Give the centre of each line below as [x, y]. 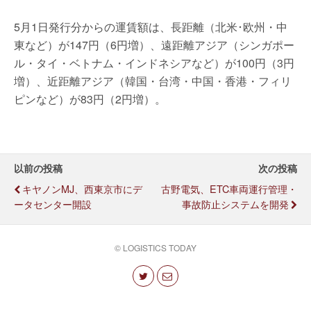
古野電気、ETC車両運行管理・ [229, 188]
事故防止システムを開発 [235, 204]
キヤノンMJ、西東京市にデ [82, 188]
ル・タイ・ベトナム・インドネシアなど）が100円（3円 [154, 63]
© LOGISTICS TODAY [155, 247]
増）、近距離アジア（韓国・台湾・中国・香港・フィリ [153, 81]
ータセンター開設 [53, 204]
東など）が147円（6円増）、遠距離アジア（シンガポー [154, 45]
